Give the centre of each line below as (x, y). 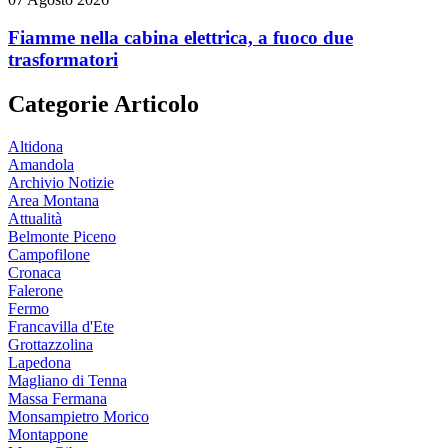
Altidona (35, 147)
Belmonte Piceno (62, 237)
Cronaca (34, 273)
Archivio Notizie (61, 183)
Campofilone (49, 255)
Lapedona (39, 363)
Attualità (35, 219)
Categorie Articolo (103, 104)
